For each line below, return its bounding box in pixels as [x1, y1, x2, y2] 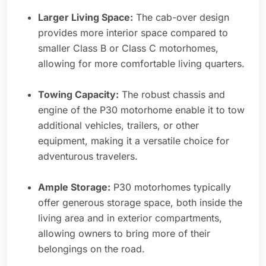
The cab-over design [133, 11, 229, 24]
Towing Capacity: [38, 88, 119, 101]
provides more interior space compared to [38, 27, 228, 39]
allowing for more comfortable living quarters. [38, 58, 245, 70]
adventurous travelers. [38, 150, 138, 163]
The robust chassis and [119, 88, 225, 101]
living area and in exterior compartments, [38, 212, 222, 224]
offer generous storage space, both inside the [38, 197, 242, 209]
